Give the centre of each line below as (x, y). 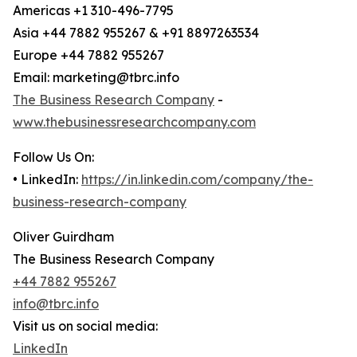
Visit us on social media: (85, 326)
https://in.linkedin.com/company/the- (197, 180)
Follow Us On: (53, 157)
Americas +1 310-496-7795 (93, 11)
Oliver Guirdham (63, 237)
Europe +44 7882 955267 (88, 55)
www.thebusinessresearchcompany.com (134, 122)
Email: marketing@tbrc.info (96, 78)
